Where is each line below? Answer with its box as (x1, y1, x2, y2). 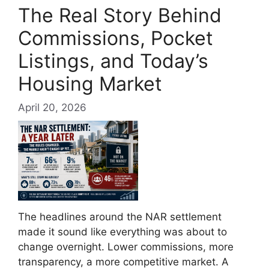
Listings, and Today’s (18, 49, 208, 73)
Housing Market (18, 71, 162, 95)
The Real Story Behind (18, 3, 222, 27)
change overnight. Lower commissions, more (18, 241, 234, 253)
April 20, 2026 (18, 101, 86, 114)
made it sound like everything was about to (18, 226, 227, 238)
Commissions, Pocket (18, 26, 213, 50)
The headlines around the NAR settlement (18, 211, 222, 223)
